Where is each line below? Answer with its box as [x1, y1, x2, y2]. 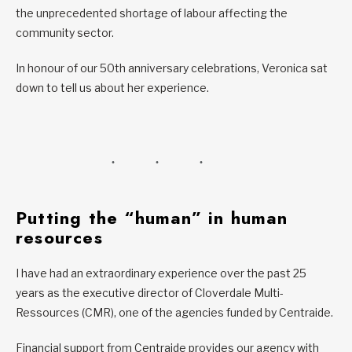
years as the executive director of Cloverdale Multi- [16, 285, 284, 299]
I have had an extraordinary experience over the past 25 [16, 266, 306, 280]
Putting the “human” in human [16, 204, 288, 230]
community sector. [16, 25, 114, 39]
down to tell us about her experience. [16, 80, 209, 94]
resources [16, 224, 103, 250]
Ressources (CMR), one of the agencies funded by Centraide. [16, 305, 333, 319]
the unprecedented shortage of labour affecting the [16, 5, 288, 20]
